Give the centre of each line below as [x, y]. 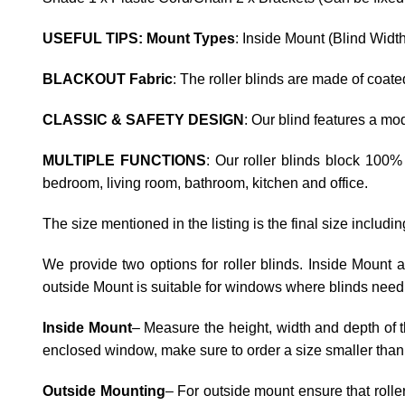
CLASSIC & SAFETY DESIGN [143, 119]
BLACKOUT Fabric [108, 79]
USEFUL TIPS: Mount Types [139, 38]
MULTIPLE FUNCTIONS [124, 160]
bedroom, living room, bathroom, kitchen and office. [205, 183]
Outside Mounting [104, 391]
